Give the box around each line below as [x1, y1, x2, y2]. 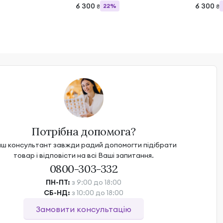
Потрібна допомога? [31, 124, 136, 138]
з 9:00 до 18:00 [72, 177, 121, 187]
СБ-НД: [44, 188, 70, 197]
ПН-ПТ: [46, 177, 70, 187]
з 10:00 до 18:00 [72, 188, 123, 197]
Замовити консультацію [36, 204, 131, 214]
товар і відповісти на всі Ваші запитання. [13, 150, 154, 160]
